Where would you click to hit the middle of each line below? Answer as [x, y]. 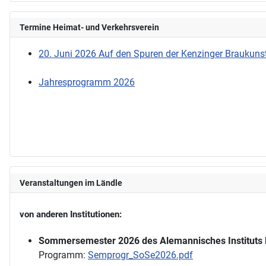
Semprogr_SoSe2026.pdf [140, 255]
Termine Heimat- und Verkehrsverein [89, 28]
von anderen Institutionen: [71, 214]
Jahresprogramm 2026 [87, 83]
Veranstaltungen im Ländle [71, 183]
